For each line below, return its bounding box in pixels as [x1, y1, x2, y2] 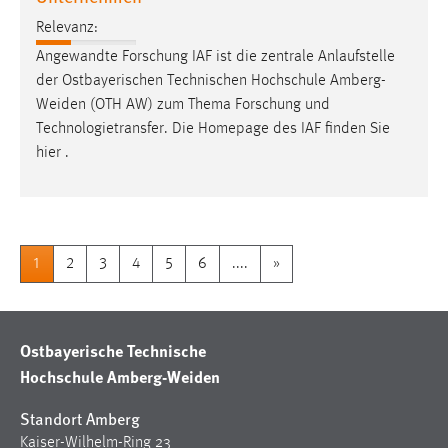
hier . [36, 145, 69, 162]
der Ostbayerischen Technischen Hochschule [36, 73, 330, 90]
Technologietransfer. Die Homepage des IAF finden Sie [36, 121, 390, 138]
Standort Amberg [20, 407, 140, 431]
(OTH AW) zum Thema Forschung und [86, 97, 330, 114]
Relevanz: [36, 20, 98, 37]
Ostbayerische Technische [20, 339, 206, 363]
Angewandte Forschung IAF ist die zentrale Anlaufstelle [36, 49, 395, 66]
